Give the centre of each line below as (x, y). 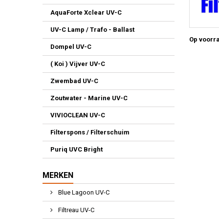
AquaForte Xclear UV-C (86, 12)
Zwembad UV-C (74, 81)
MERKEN (58, 175)
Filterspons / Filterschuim (90, 132)
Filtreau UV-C (76, 210)
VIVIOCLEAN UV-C (78, 115)
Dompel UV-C (71, 47)
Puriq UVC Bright (77, 149)
